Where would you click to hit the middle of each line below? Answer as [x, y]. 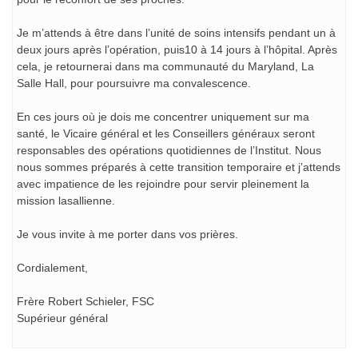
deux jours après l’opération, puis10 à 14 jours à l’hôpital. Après [177, 50]
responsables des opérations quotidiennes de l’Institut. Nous [169, 150]
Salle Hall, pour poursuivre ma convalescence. [134, 83]
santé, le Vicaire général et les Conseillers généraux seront [166, 133]
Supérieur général [62, 318]
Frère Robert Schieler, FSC [86, 301]
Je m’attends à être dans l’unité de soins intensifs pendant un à [176, 33]
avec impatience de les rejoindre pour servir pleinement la [163, 184]
